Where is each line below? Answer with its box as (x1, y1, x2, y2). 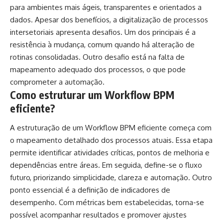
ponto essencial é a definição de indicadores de (10, 185, 170, 195)
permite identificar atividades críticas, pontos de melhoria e (10, 148, 210, 158)
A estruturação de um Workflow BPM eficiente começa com (10, 123, 212, 133)
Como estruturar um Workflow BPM (10, 88, 174, 102)
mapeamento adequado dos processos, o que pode (10, 64, 186, 74)
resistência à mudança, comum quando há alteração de (10, 39, 195, 49)
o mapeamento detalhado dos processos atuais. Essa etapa (10, 135, 213, 145)
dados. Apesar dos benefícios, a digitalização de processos (10, 14, 208, 24)
